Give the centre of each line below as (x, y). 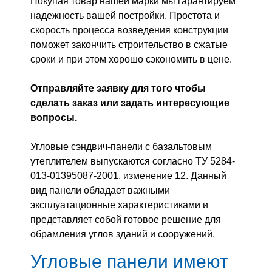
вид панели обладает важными (100, 190)
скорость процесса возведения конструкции (129, 30)
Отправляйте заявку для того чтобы (118, 88)
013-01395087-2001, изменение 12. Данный (128, 175)
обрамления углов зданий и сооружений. (123, 234)
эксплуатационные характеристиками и (119, 205)
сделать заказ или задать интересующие (130, 103)
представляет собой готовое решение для (126, 219)
